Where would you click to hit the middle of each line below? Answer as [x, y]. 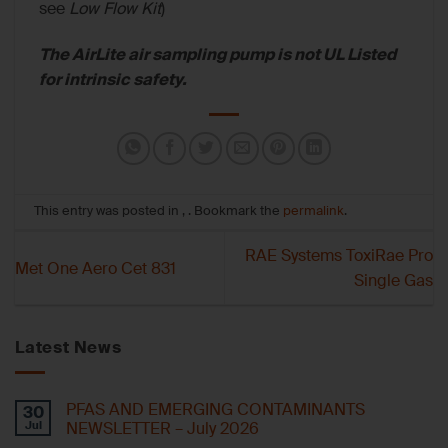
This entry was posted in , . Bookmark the [159, 211]
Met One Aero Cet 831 [95, 268]
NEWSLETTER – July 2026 [162, 428]
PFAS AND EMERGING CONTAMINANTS [215, 409]
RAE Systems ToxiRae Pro [339, 256]
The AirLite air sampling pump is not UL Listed [217, 54]
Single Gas [393, 281]
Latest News [68, 348]
